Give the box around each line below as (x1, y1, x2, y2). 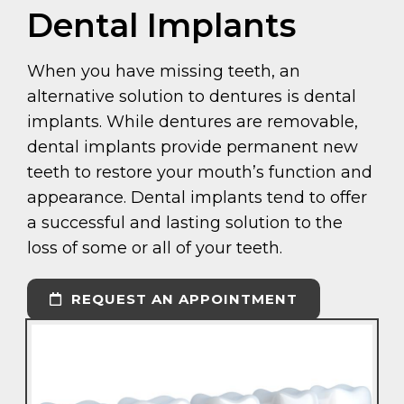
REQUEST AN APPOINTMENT (67, 290, 298, 308)
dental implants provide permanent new (27, 137, 358, 158)
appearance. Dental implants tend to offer (27, 188, 367, 208)
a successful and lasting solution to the (27, 213, 343, 234)
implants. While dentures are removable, (27, 112, 358, 133)
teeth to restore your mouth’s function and (27, 162, 372, 183)
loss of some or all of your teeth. (27, 238, 282, 259)
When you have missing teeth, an (27, 61, 300, 82)
